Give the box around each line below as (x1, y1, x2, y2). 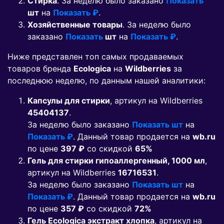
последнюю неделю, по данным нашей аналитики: (7, 75, 205, 86)
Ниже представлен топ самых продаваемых (7, 51, 183, 62)
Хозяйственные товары (27, 19, 122, 30)
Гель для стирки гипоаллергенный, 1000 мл (27, 155, 205, 166)
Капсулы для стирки (27, 95, 110, 106)
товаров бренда (7, 63, 73, 74)
